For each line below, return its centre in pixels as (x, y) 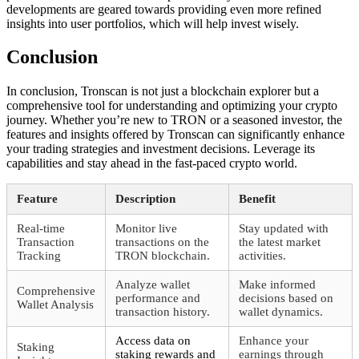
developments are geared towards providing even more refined (164, 9)
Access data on (153, 341)
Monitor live (146, 229)
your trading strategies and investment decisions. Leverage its (161, 149)
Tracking (39, 256)
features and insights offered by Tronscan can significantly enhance (175, 135)
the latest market (280, 242)
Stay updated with (284, 229)
